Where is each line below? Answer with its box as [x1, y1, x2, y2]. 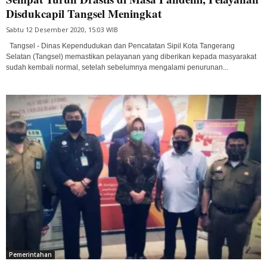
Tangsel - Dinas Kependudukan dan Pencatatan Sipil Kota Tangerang [6, 41, 235, 50]
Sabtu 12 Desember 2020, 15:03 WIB [6, 24, 118, 34]
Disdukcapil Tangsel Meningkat [6, 5, 162, 21]
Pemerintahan [9, 250, 52, 259]
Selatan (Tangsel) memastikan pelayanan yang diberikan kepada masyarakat [6, 52, 256, 61]
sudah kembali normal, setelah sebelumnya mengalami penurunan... [6, 63, 228, 72]
